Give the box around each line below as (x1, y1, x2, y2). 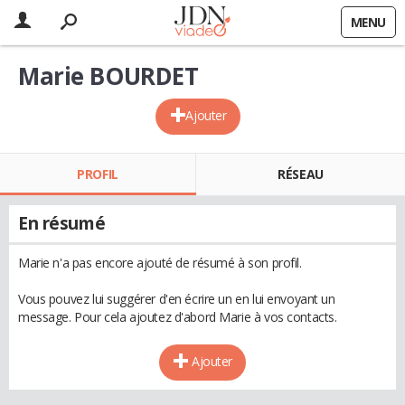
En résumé (18, 212, 106, 235)
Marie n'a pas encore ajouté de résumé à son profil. (18, 254, 302, 271)
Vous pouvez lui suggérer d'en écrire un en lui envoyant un (18, 290, 335, 307)
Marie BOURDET (18, 60, 199, 92)
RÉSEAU (278, 165, 324, 183)
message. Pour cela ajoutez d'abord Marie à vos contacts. (18, 308, 337, 325)
